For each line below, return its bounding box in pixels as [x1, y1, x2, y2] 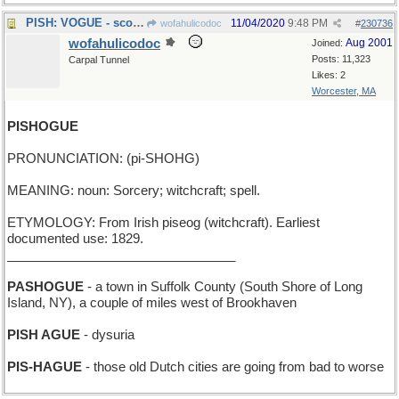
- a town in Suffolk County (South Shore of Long [84, 280, 362, 294]
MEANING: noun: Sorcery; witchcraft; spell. [7, 183, 260, 198]
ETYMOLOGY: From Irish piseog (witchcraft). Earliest [7, 216, 320, 230]
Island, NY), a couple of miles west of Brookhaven [7, 296, 297, 310]
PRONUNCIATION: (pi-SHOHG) [7, 151, 199, 166]
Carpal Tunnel [69, 54, 129, 65]
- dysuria [80, 328, 134, 342]
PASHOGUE [7, 280, 84, 294]
